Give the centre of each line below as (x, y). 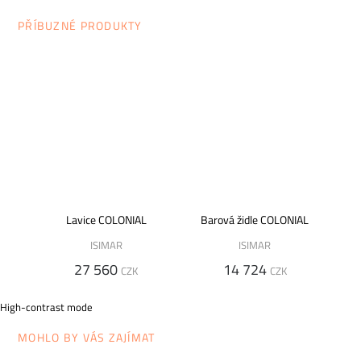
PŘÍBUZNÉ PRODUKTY (80, 25)
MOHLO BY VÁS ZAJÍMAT (87, 338)
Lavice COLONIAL (106, 220)
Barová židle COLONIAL (255, 220)
